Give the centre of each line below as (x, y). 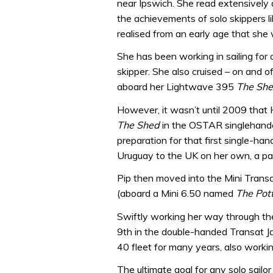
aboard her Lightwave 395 (177, 87)
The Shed (138, 125)
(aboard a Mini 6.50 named (176, 193)
